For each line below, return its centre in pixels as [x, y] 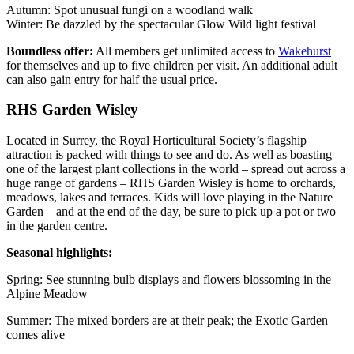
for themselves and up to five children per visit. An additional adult [172, 65]
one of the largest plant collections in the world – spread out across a [176, 169]
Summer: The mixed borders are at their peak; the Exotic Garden [167, 321]
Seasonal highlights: [59, 253]
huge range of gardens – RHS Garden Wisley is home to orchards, [171, 183]
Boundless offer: [50, 51]
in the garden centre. [57, 226]
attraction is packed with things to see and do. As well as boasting [169, 155]
